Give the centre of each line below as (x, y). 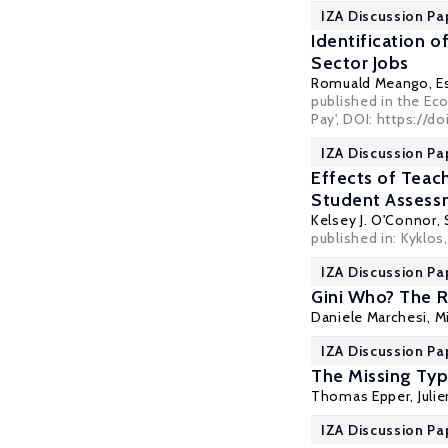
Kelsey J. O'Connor (374, 220)
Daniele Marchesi (369, 317)
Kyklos (422, 238)
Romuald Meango (370, 83)
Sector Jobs (360, 63)
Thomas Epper (361, 396)
